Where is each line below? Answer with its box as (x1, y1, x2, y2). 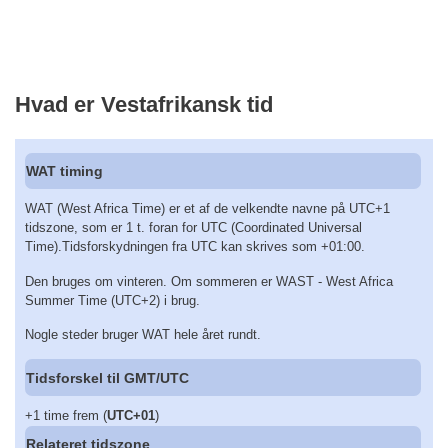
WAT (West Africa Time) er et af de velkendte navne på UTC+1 (25, 201, 390, 217)
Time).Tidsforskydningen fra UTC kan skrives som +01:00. (25, 239, 365, 255)
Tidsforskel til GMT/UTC (26, 369, 190, 386)
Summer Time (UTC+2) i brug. (25, 292, 200, 308)
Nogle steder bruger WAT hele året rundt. (25, 327, 261, 343)
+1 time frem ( (25, 407, 107, 423)
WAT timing (26, 163, 104, 180)
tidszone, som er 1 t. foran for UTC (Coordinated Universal (25, 220, 362, 236)
